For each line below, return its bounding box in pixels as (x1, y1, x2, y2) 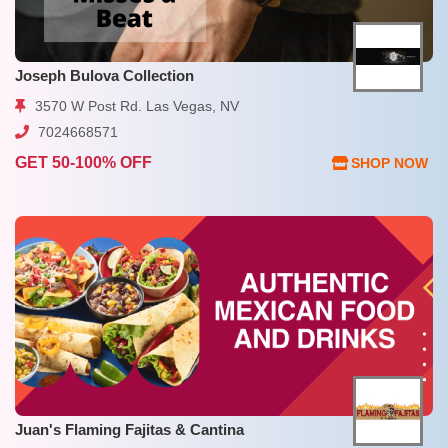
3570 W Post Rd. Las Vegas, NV (31, 97, 239, 114)
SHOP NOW (351, 154, 428, 171)
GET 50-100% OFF (15, 154, 152, 172)
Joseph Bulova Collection (15, 66, 194, 84)
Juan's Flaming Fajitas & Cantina (15, 420, 244, 438)
